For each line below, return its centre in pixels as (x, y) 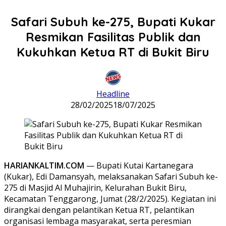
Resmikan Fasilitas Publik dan (113, 37)
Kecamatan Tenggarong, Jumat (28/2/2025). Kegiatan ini (110, 199)
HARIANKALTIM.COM (44, 165)
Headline (113, 94)
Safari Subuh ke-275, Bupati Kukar (113, 21)
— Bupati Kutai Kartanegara (139, 165)
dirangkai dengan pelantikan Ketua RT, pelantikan (99, 210)
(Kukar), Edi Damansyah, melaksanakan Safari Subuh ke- (111, 176)
